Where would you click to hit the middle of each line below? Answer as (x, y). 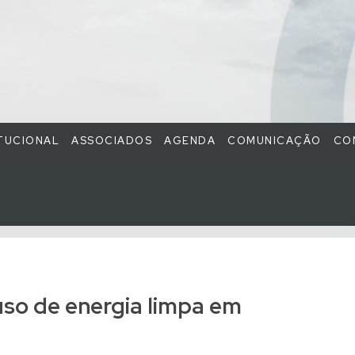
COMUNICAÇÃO (275, 141)
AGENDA (190, 141)
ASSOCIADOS (112, 141)
